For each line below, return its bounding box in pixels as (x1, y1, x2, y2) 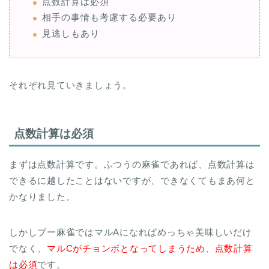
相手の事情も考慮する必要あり (42, 12, 177, 23)
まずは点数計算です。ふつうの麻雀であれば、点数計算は (9, 159, 255, 169)
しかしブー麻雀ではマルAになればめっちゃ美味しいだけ (9, 226, 252, 237)
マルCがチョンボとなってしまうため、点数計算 (47, 243, 253, 253)
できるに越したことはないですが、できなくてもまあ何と (9, 175, 255, 186)
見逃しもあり (42, 28, 100, 38)
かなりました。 (9, 191, 76, 202)
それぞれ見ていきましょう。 (9, 79, 132, 90)
